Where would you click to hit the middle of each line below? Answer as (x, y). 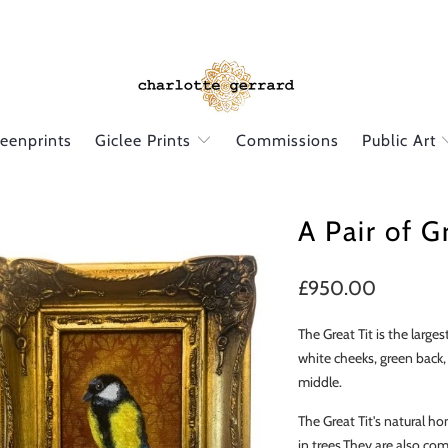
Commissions (287, 140)
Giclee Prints (146, 140)
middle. (319, 382)
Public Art (401, 140)
